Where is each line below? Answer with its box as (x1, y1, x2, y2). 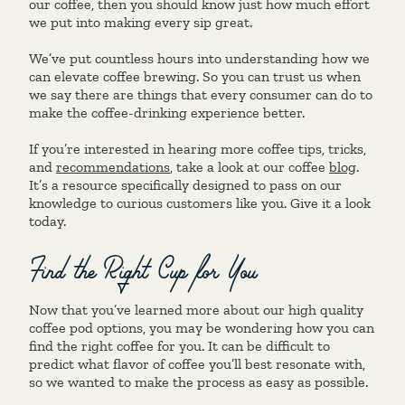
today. (29, 212, 66, 230)
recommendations (56, 157, 170, 175)
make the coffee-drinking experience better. (29, 103, 305, 121)
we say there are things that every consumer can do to (29, 85, 372, 103)
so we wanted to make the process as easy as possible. (29, 372, 368, 391)
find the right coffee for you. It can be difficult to (29, 336, 330, 354)
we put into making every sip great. (29, 13, 252, 31)
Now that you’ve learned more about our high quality (29, 300, 363, 318)
